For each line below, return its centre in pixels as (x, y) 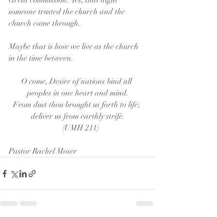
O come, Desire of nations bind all (77, 81)
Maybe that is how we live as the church (75, 46)
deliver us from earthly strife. (77, 116)
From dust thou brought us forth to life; (77, 105)
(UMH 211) (80, 128)
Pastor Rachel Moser (43, 151)
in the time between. (41, 58)
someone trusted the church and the (68, 12)
